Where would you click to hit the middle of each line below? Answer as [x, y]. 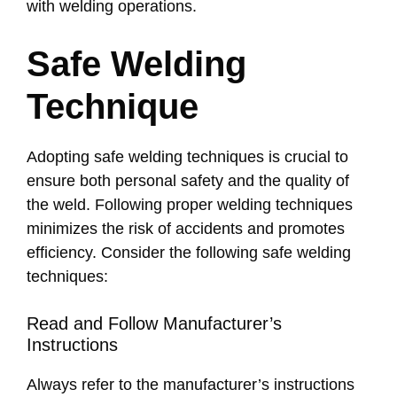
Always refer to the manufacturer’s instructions [191, 385]
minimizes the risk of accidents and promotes [186, 229]
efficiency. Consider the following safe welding [189, 253]
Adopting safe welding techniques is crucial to [187, 157]
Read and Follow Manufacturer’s [154, 324]
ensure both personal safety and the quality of [188, 181]
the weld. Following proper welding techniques [190, 205]
